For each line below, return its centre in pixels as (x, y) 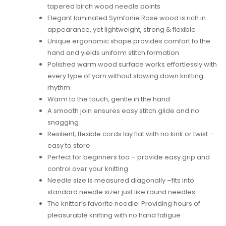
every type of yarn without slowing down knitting (125, 76)
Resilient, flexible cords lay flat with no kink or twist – (131, 134)
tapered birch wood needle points (104, 7)
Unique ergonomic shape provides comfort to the (129, 41)
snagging (63, 123)
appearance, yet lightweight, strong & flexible (122, 30)
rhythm (59, 88)
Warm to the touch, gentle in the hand (109, 99)
